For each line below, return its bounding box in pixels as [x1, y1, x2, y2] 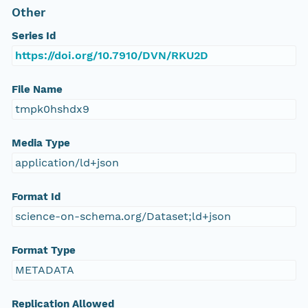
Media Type [11, 137, 70, 150]
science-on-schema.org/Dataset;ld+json [14, 210, 231, 223]
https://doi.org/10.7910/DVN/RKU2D [14, 49, 208, 63]
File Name [11, 83, 63, 96]
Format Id [11, 190, 60, 203]
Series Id [11, 30, 56, 43]
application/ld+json [14, 156, 119, 170]
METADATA [14, 263, 74, 277]
